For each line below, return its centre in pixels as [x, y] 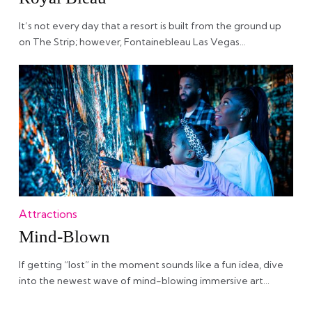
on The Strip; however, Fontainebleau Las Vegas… [132, 42]
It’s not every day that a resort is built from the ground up [150, 26]
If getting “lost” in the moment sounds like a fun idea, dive [151, 265]
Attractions [48, 214]
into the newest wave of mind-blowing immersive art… [144, 281]
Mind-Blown [64, 236]
